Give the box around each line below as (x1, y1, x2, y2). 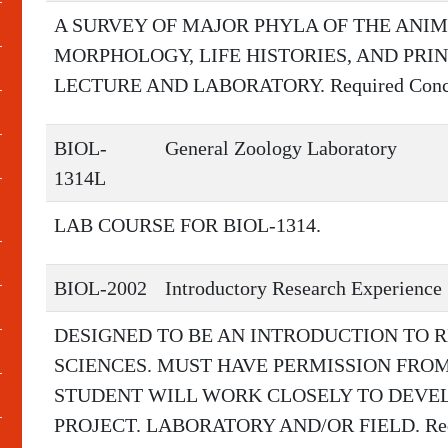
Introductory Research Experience (165, 277, 442, 299)
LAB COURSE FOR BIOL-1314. (54, 214, 321, 236)
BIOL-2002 (54, 277, 147, 299)
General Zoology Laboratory (165, 137, 397, 159)
